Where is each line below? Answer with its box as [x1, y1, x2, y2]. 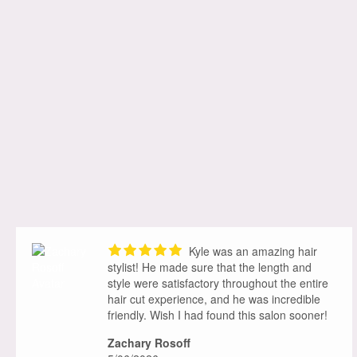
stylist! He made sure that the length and [108, 259, 312, 276]
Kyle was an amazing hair [186, 243, 317, 260]
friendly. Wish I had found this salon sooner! [108, 307, 328, 324]
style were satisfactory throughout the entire [108, 275, 328, 292]
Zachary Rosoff [108, 335, 190, 351]
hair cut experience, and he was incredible [108, 291, 320, 308]
